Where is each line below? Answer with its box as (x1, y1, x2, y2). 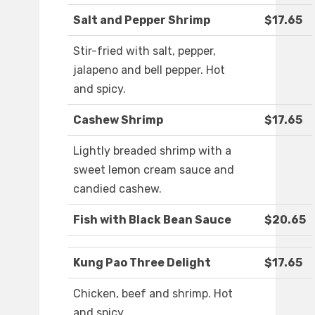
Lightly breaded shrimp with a (73, 144, 231, 158)
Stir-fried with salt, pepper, (73, 44, 216, 58)
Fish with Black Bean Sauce (73, 213, 231, 227)
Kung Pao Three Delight (73, 256, 211, 270)
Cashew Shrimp (73, 113, 163, 127)
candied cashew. (73, 182, 162, 196)
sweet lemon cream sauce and (73, 163, 234, 177)
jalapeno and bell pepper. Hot (73, 63, 225, 77)
